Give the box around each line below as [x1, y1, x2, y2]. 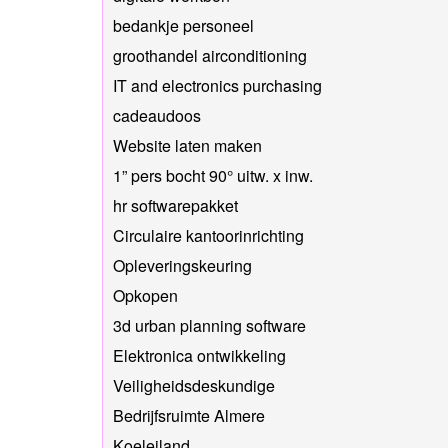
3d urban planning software [113, 313, 306, 337]
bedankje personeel [113, 13, 254, 37]
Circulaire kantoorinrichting [113, 223, 304, 247]
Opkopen [113, 283, 178, 307]
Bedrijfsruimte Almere [113, 403, 265, 427]
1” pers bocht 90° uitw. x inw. [113, 163, 313, 187]
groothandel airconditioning [113, 43, 307, 67]
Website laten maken [113, 133, 262, 157]
